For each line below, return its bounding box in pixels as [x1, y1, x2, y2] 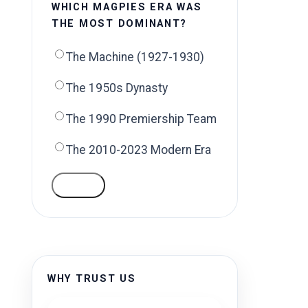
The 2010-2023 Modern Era [66, 143, 211, 157]
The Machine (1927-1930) [66, 50, 204, 64]
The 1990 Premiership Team [66, 112, 217, 126]
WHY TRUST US [47, 273, 136, 285]
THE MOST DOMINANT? [52, 18, 188, 30]
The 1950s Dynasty [66, 81, 168, 95]
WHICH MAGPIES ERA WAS [52, 1, 202, 13]
